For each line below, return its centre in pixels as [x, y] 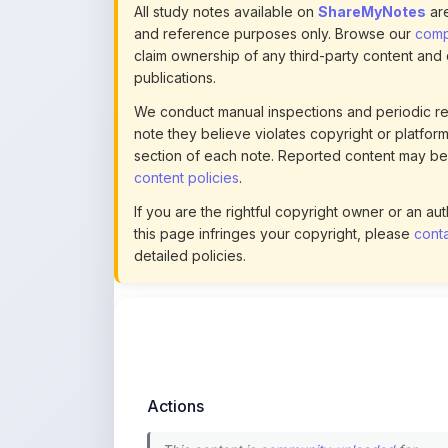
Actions [175, 350]
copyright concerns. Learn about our [279, 434]
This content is [210, 394]
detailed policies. [190, 199]
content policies [186, 121]
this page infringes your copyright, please [274, 177]
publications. [175, 21]
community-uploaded [326, 394]
